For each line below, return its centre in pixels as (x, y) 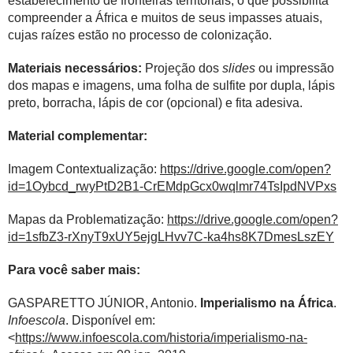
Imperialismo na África (267, 303)
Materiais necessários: (75, 68)
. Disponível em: (110, 320)
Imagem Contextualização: (84, 169)
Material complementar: (78, 136)
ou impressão (295, 68)
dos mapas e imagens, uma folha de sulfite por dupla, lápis (171, 85)
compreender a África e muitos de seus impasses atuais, (165, 18)
